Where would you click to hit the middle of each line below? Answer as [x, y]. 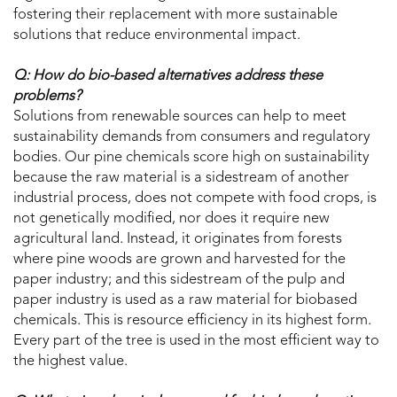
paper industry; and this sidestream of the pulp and [179, 280]
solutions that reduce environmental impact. [157, 36]
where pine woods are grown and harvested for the [179, 260]
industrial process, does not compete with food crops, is [195, 199]
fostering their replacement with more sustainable [175, 16]
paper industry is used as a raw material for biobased [185, 301]
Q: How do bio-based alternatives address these [168, 77]
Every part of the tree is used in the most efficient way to [196, 342]
